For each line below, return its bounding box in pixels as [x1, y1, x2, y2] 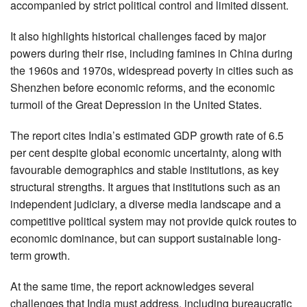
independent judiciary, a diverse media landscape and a [10, 195, 281, 212]
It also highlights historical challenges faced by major [10, 27, 266, 44]
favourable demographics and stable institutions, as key [10, 161, 279, 177]
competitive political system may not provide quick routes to [10, 212, 297, 229]
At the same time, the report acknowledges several [10, 278, 254, 294]
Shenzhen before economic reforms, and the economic [10, 79, 275, 95]
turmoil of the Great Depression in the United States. [10, 96, 262, 112]
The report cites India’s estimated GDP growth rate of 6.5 [10, 127, 284, 143]
